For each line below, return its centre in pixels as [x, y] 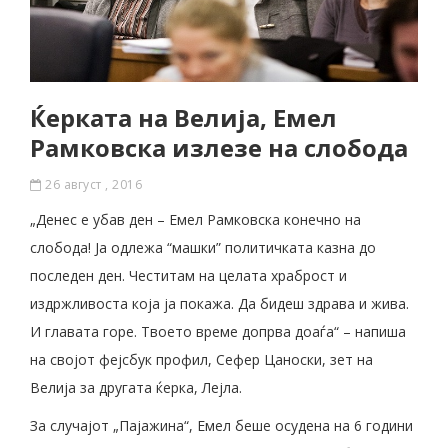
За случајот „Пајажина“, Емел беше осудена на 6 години [221, 425]
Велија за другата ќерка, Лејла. [136, 387]
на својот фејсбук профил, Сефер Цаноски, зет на [201, 359]
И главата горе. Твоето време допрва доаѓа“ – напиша [218, 331]
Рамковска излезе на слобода [219, 147]
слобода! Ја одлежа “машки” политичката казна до [203, 247]
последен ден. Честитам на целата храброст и [188, 275]
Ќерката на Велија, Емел [183, 117]
